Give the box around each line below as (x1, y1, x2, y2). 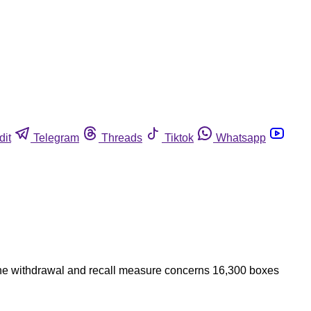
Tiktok (165, 131, 194, 144)
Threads (101, 131, 142, 144)
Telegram (33, 131, 79, 144)
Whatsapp (216, 131, 266, 144)
